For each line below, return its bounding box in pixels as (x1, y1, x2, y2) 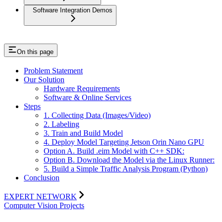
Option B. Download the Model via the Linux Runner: (44, 156, 215, 165)
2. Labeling (44, 120, 79, 129)
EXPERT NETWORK (4, 192, 77, 201)
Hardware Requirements (44, 84, 120, 93)
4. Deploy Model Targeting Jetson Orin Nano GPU (44, 138, 204, 147)
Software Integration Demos (33, 6, 112, 14)
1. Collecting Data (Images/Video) (44, 111, 151, 120)
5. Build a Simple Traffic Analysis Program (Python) (44, 165, 208, 173)
